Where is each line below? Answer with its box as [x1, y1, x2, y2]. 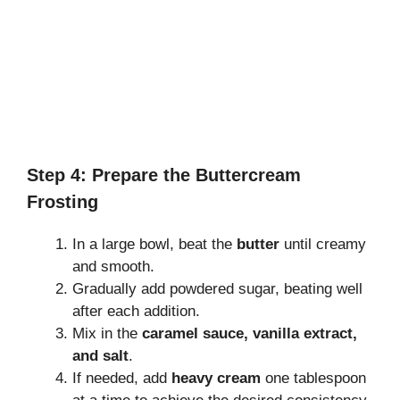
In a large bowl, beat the [72, 235, 237, 253]
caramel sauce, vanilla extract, [142, 324, 357, 342]
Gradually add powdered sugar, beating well [72, 279, 362, 297]
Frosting [27, 191, 98, 212]
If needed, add [72, 369, 171, 387]
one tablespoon [261, 369, 366, 387]
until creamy [279, 235, 366, 253]
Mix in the [72, 324, 142, 342]
